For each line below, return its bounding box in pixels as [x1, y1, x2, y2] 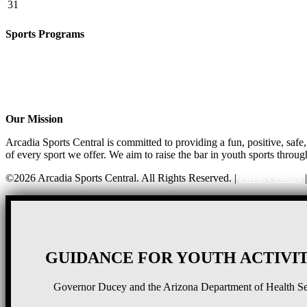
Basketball [5, 52, 51, 64]
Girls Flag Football [5, 40, 87, 52]
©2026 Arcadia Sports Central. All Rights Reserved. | [5, 171, 239, 184]
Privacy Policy [239, 171, 302, 184]
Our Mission [5, 112, 63, 125]
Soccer [5, 64, 35, 77]
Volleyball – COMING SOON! [5, 77, 143, 89]
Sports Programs [5, 27, 84, 40]
